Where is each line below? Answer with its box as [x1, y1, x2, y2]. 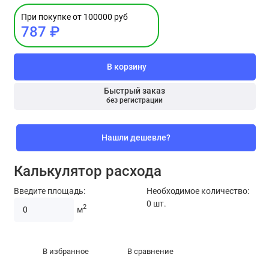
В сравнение [127, 247, 174, 256]
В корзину [106, 61, 147, 72]
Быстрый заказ [104, 86, 165, 97]
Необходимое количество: [147, 186, 249, 196]
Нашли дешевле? [101, 132, 171, 143]
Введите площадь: [13, 186, 85, 196]
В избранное [43, 247, 89, 256]
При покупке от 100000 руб [20, 11, 128, 22]
